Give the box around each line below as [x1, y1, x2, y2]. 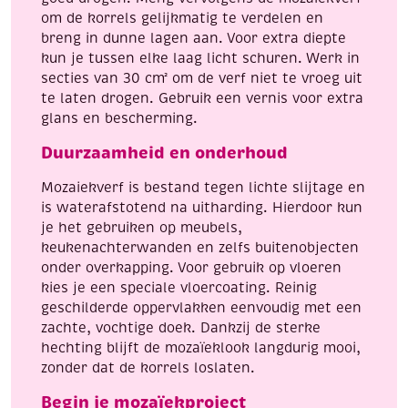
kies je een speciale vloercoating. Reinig [41, 280, 317, 297]
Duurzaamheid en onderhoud [41, 142, 288, 164]
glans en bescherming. [41, 110, 198, 127]
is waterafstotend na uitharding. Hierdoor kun [41, 199, 362, 217]
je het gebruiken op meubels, [41, 219, 242, 237]
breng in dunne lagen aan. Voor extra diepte [41, 30, 346, 47]
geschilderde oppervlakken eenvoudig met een [41, 300, 362, 317]
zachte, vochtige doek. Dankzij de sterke [41, 320, 321, 337]
